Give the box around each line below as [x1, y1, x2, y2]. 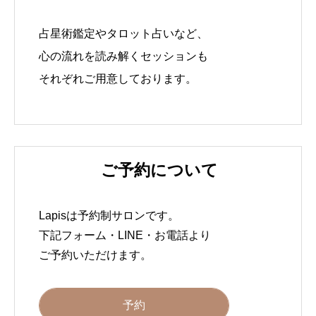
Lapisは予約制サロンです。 [39, 209, 179, 221]
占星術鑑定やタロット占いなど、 [39, 28, 208, 40]
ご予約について [100, 160, 218, 179]
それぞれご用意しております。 [39, 73, 197, 85]
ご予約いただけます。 [39, 248, 152, 261]
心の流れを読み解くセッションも [39, 50, 208, 63]
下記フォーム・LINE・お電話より [39, 229, 211, 241]
